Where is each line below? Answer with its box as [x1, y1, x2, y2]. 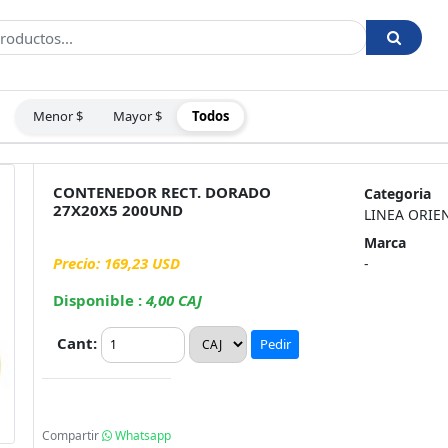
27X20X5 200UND [53, 199, 184, 220]
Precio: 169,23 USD [53, 252, 181, 273]
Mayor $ [113, 107, 163, 125]
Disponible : [53, 289, 147, 310]
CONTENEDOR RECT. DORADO [53, 181, 272, 202]
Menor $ [33, 107, 84, 125]
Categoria [364, 183, 432, 203]
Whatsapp [112, 426, 172, 444]
